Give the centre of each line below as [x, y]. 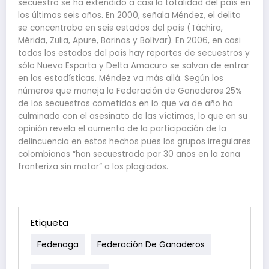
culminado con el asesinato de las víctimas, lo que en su [133, 116]
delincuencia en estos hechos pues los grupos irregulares [134, 141]
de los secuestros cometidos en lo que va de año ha [125, 104]
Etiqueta [50, 222]
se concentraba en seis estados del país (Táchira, [120, 28]
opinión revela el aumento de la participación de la [122, 129]
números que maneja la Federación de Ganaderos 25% [130, 91]
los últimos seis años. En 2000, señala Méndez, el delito [129, 15]
